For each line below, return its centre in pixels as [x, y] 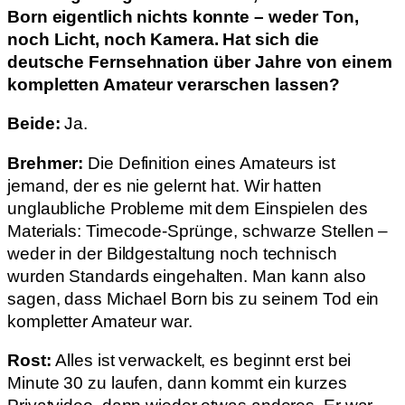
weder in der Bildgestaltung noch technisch [172, 253]
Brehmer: [48, 163]
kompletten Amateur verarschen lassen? [174, 84]
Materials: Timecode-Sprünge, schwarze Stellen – [198, 231]
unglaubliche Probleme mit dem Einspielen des [188, 208]
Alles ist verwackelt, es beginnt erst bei [203, 361]
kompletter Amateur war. [100, 321]
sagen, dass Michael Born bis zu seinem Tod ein [193, 298]
